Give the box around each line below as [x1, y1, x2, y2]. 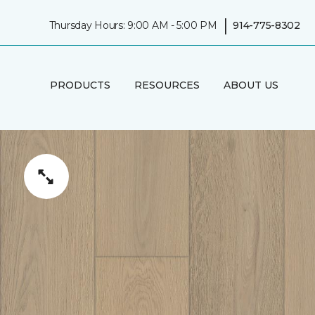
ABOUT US [223, 78, 278, 91]
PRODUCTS [49, 78, 110, 91]
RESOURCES [134, 78, 200, 91]
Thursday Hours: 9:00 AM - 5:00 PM [49, 18, 217, 32]
